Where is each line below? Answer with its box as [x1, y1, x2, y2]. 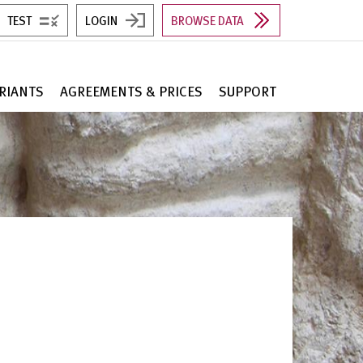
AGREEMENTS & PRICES [60, 81, 203, 101]
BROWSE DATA [171, 11, 244, 29]
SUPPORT [219, 81, 276, 101]
